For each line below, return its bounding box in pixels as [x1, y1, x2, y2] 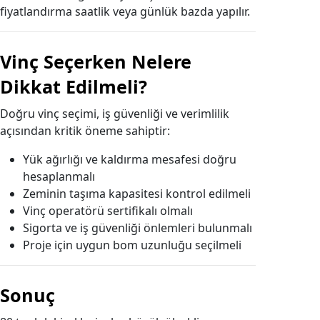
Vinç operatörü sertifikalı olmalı [23, 203, 193, 219]
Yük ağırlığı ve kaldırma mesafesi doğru [23, 151, 236, 167]
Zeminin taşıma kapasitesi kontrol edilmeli [23, 186, 251, 201]
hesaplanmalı [23, 169, 95, 184]
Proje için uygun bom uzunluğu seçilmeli [23, 237, 241, 253]
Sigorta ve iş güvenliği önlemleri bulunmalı [23, 220, 252, 236]
